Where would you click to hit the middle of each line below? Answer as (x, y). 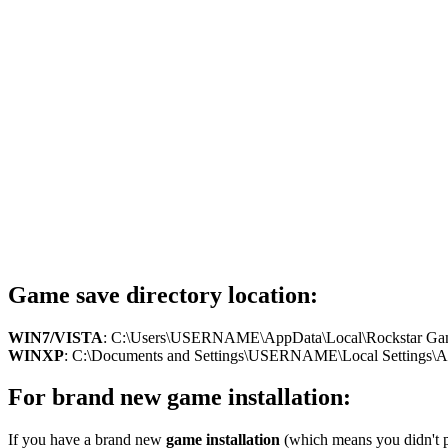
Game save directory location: (163, 294)
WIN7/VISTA (55, 337)
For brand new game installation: (179, 397)
